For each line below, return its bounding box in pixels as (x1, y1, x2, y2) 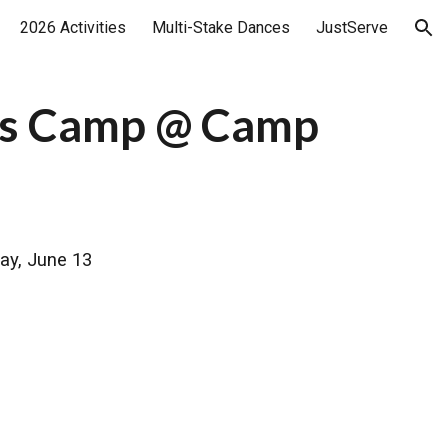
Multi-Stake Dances (152, 18, 290, 37)
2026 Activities (20, 18, 126, 37)
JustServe (316, 18, 388, 37)
